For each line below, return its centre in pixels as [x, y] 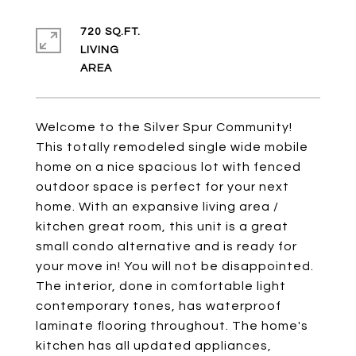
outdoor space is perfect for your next [163, 187]
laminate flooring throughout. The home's [172, 326]
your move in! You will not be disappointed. [175, 266]
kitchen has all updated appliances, [154, 346]
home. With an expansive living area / [157, 207]
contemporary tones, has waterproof [159, 306]
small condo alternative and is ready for [166, 246]
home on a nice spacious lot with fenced [168, 167]
